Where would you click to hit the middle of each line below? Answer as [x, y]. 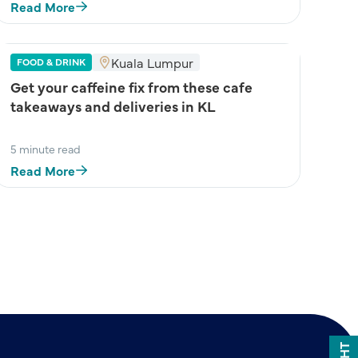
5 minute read [46, 149]
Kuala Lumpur [152, 62]
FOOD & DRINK [51, 62]
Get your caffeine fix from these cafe [131, 87]
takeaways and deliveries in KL [113, 106]
